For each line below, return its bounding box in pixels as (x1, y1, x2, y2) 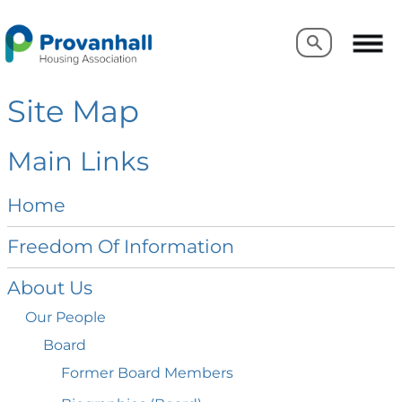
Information (124, 235, 234, 258)
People (56, 309, 106, 327)
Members (164, 364, 233, 382)
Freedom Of (7, 235, 124, 258)
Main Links (7, 144, 149, 177)
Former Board (61, 364, 164, 382)
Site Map (7, 92, 139, 130)
